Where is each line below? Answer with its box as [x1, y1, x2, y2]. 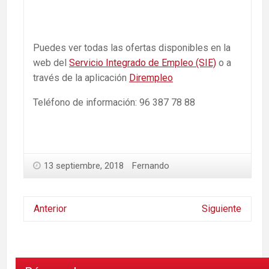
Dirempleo [129, 72, 173, 84]
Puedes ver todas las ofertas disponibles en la [33, 42, 231, 54]
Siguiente [201, 203, 241, 215]
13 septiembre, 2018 [44, 160, 124, 172]
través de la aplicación [33, 72, 129, 84]
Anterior [34, 203, 67, 215]
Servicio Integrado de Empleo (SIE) [69, 57, 216, 69]
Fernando [132, 160, 169, 172]
